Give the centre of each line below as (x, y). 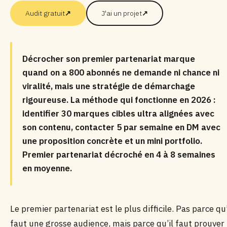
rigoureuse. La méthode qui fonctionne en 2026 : (119, 100)
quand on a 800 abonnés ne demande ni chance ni (121, 72)
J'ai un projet (122, 13)
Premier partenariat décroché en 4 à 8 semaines (119, 155)
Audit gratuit (45, 13)
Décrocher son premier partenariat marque (109, 59)
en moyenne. (47, 168)
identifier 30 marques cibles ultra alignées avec (118, 113)
